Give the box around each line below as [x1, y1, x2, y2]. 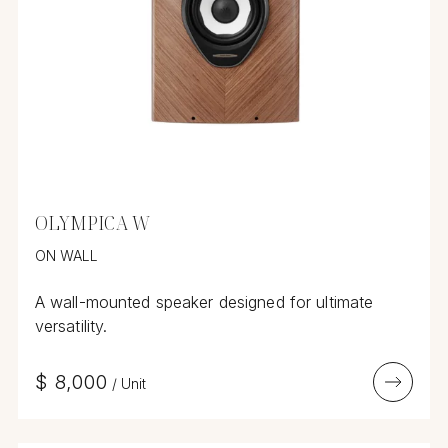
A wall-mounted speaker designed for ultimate [34, 292, 374, 313]
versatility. [34, 316, 108, 337]
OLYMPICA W [34, 208, 150, 237]
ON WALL [34, 247, 99, 265]
